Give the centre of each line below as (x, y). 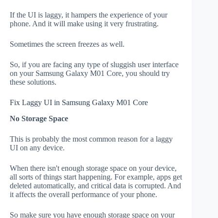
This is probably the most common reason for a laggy (91, 139)
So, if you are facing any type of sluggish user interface (94, 64)
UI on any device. (37, 147)
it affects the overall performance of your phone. (83, 194)
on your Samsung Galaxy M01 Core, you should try (90, 73)
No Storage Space (39, 118)
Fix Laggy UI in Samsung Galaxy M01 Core (79, 102)
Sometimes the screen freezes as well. (67, 44)
